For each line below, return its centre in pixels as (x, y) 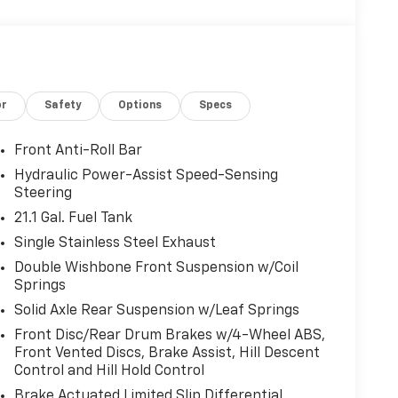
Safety (63, 106)
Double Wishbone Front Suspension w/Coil (156, 269)
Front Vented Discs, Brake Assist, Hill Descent (167, 354)
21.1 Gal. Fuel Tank (73, 219)
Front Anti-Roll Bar (78, 151)
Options (140, 106)
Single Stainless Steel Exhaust (115, 244)
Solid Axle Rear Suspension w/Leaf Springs (156, 311)
